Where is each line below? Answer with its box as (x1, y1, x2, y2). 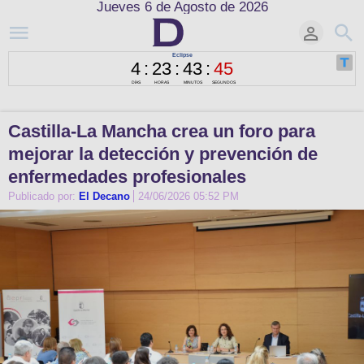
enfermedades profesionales (8, 167, 246, 187)
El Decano (79, 190, 130, 203)
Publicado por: (8, 190, 79, 203)
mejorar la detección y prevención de (8, 144, 318, 164)
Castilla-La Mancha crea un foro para (8, 121, 315, 141)
